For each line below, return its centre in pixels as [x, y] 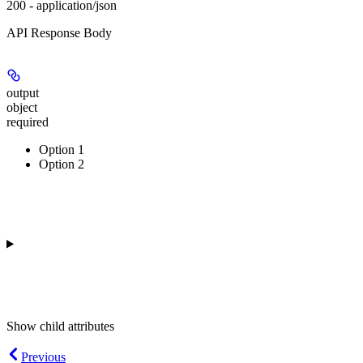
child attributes [77, 326]
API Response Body [59, 32]
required [28, 122]
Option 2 [62, 164]
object [22, 107]
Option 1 [62, 149]
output [23, 92]
